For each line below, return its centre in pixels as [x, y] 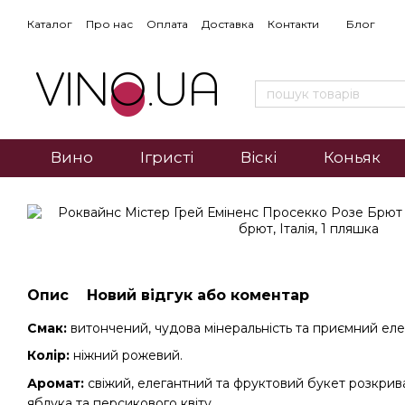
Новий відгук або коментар [198, 295]
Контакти [293, 24]
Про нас [109, 24]
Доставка [228, 24]
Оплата [167, 24]
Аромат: [56, 383]
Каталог [50, 24]
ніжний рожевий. [126, 356]
